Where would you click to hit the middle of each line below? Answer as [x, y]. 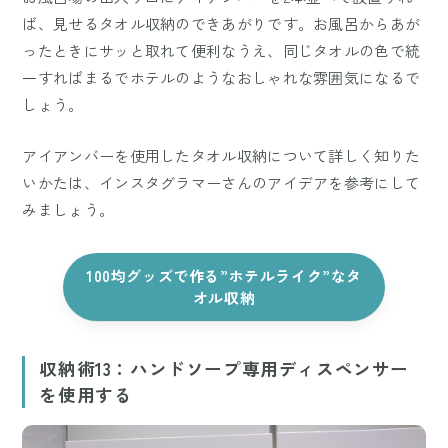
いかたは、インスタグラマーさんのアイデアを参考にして [221, 182]
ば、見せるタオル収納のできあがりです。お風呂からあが [221, 23]
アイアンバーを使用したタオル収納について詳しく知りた [221, 155]
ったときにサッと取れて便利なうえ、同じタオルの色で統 [221, 50]
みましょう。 [68, 209]
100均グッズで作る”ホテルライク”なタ [223, 275]
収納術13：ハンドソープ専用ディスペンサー [224, 368]
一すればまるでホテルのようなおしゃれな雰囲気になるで [221, 77]
